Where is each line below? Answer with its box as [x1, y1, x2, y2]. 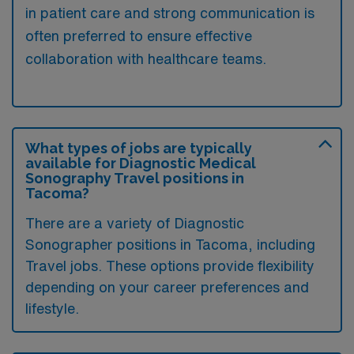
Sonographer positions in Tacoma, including [25, 236, 315, 251]
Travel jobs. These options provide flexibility [25, 258, 314, 273]
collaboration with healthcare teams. [25, 51, 266, 66]
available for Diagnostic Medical [25, 154, 256, 171]
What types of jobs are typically [25, 139, 252, 156]
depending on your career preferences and [25, 279, 309, 294]
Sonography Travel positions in [25, 169, 244, 186]
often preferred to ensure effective [25, 28, 252, 43]
